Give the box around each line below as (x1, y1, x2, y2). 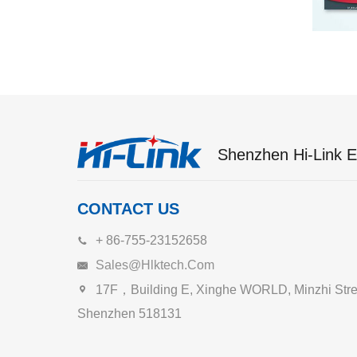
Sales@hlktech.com (96, 257, 214, 272)
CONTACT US (77, 200, 179, 218)
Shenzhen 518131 (77, 307, 182, 321)
